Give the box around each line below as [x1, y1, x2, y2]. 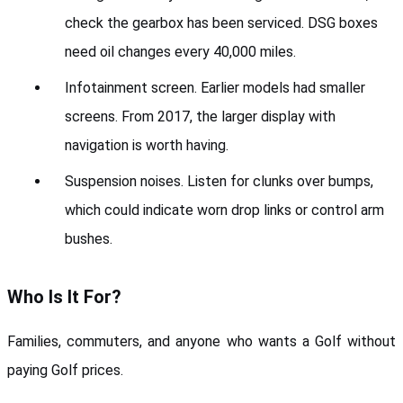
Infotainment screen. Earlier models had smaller [65, 78, 365, 96]
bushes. [65, 229, 112, 247]
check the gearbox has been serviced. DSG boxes [65, 13, 378, 31]
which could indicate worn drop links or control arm [65, 201, 384, 219]
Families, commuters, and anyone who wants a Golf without [7, 332, 396, 350]
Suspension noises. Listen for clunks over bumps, [65, 172, 373, 190]
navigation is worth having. [65, 136, 228, 154]
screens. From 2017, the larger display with [65, 107, 336, 125]
